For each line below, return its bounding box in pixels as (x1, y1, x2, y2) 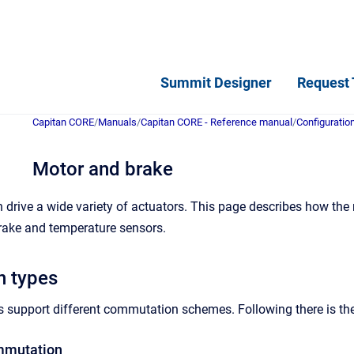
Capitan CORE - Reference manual (141, 116, 292, 128)
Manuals (98, 116, 137, 128)
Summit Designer (160, 73, 272, 91)
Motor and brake (32, 158, 173, 180)
